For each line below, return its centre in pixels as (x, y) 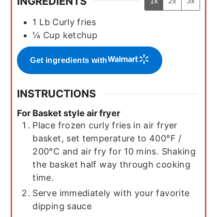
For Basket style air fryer (69, 113)
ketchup (80, 35)
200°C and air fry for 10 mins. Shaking (114, 151)
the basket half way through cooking (111, 164)
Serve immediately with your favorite (111, 193)
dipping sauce (62, 206)
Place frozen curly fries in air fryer (105, 125)
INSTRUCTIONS (57, 94)
